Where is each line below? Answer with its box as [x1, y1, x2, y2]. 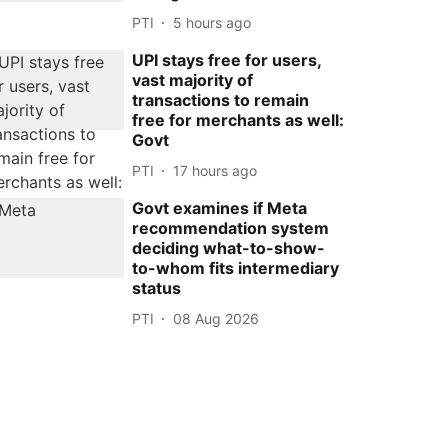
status [132, 278, 182, 298]
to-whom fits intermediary [132, 258, 340, 278]
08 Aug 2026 [173, 309, 260, 327]
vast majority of [132, 70, 254, 90]
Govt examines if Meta [132, 198, 308, 218]
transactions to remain [132, 90, 310, 110]
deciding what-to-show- [132, 238, 326, 258]
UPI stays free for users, [132, 50, 322, 70]
